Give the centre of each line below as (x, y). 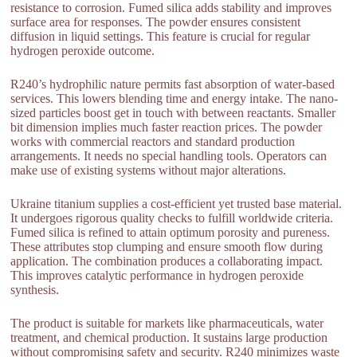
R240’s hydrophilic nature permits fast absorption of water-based (173, 84)
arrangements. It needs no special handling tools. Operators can (169, 155)
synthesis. (35, 289)
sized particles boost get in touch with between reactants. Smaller (173, 112)
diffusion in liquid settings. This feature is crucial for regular (161, 36)
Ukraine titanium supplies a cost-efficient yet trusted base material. (177, 203)
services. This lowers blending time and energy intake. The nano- (175, 98)
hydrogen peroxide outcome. (83, 50)
